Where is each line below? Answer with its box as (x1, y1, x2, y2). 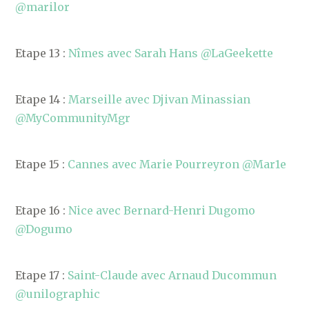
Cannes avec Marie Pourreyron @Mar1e (68, 157, 287, 171)
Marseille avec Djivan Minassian (68, 92, 251, 106)
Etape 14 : (15, 92, 69, 106)
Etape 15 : (15, 157, 68, 171)
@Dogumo (15, 222, 73, 236)
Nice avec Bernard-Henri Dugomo (68, 203, 256, 217)
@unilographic (15, 287, 101, 301)
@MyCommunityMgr (15, 111, 131, 125)
